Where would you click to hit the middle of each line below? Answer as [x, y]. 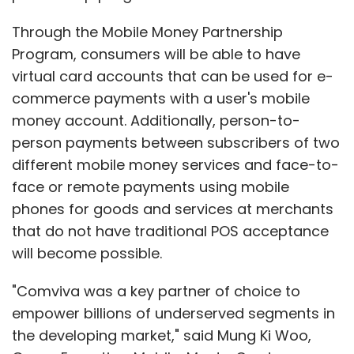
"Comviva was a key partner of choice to [156, 291]
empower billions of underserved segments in [173, 313]
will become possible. [87, 253]
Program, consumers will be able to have [156, 54]
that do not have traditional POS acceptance [170, 231]
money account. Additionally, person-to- [156, 120]
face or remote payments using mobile [151, 186]
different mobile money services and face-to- [175, 164]
